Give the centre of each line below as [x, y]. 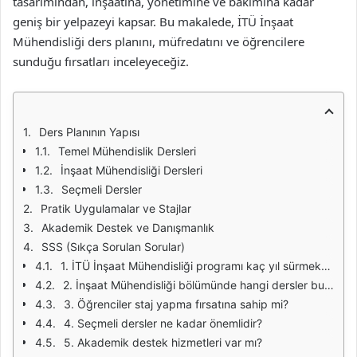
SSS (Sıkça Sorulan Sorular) [113, 247]
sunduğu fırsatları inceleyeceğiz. [101, 61]
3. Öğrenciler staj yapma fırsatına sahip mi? [176, 304]
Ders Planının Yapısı [89, 132]
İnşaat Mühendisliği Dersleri [131, 170]
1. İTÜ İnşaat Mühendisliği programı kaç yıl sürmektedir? [191, 266]
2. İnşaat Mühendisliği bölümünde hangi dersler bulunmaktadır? [194, 285]
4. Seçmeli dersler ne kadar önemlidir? [163, 323]
